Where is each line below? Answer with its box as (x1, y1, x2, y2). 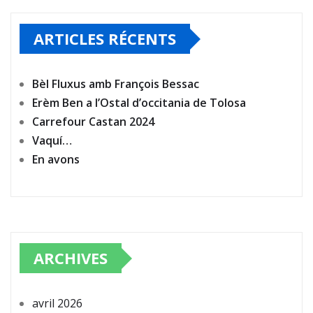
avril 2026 (32, 296, 82, 312)
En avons (32, 152, 80, 168)
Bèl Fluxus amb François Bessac (32, 76, 199, 92)
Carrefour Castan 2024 (32, 114, 154, 130)
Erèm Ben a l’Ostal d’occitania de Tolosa (32, 95, 246, 111)
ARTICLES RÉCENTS (34, 28, 176, 50)
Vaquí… (32, 133, 72, 149)
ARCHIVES (34, 247, 108, 269)
